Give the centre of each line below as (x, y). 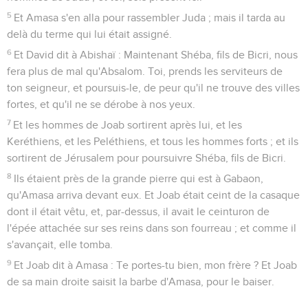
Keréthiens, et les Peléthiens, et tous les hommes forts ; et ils (153, 141)
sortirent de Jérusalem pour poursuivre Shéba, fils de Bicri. (146, 158)
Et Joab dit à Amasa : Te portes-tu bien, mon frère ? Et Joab (156, 265)
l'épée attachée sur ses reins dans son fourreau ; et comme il (152, 228)
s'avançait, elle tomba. (60, 244)
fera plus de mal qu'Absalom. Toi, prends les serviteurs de (145, 71)
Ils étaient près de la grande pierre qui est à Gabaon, (139, 178)
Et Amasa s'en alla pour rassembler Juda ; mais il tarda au (150, 18)
